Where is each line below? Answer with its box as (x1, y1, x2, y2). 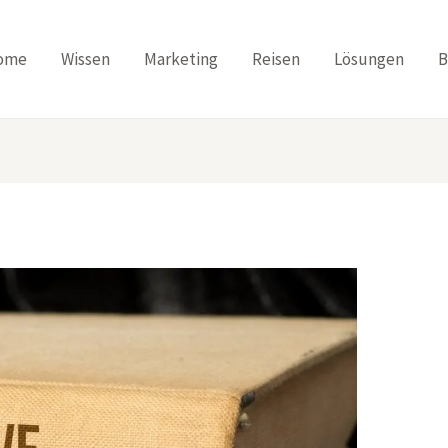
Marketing (144, 47, 218, 70)
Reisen (252, 47, 300, 70)
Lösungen (334, 47, 404, 70)
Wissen (61, 47, 110, 70)
